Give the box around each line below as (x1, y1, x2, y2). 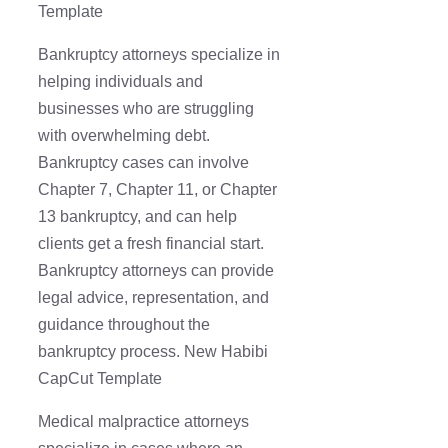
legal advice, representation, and (38, 289, 269, 307)
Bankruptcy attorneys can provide (38, 262, 274, 280)
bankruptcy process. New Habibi (38, 343, 268, 361)
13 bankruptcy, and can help (38, 208, 237, 226)
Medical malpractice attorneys (38, 413, 249, 431)
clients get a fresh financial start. (38, 235, 264, 253)
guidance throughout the (38, 316, 210, 334)
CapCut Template (38, 370, 162, 388)
